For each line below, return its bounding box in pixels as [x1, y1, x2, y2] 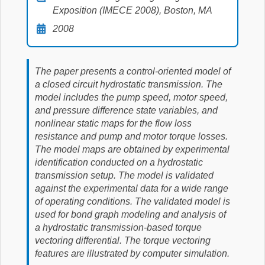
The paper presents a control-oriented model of [35, 66, 231, 76]
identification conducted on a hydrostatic [35, 157, 203, 167]
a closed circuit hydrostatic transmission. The [35, 79, 222, 89]
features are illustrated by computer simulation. [35, 248, 230, 258]
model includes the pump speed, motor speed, [35, 92, 228, 102]
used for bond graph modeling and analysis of [35, 209, 226, 219]
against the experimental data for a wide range [35, 183, 228, 193]
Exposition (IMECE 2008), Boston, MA [53, 5, 212, 15]
